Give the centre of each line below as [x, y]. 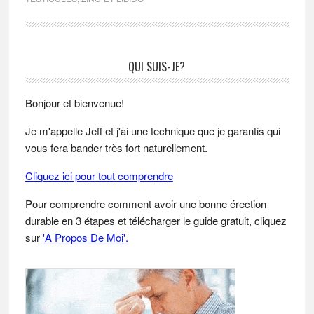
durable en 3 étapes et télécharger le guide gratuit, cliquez [156, 220]
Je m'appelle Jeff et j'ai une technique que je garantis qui [152, 130]
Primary [53, 69]
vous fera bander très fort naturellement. [116, 147]
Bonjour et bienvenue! [74, 102]
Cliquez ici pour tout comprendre [99, 175]
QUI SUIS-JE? [157, 66]
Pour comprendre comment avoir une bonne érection [145, 203]
